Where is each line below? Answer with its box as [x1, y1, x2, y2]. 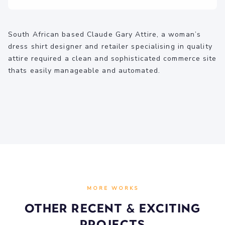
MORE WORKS [86, 185, 139, 192]
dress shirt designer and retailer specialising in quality [8, 42, 212, 51]
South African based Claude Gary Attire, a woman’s [8, 30, 201, 39]
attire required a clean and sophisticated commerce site [8, 54, 217, 63]
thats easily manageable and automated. [8, 66, 160, 75]
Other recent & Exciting [24, 201, 201, 215]
